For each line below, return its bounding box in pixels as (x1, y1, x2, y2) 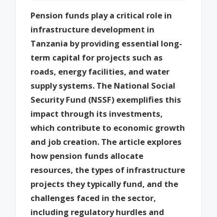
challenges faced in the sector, (31, 192, 156, 203)
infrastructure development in (31, 23, 155, 35)
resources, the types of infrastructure (31, 164, 186, 175)
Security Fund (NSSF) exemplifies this (31, 93, 182, 105)
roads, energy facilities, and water (31, 65, 170, 77)
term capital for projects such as (31, 51, 163, 63)
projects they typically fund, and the (31, 178, 179, 189)
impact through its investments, (31, 108, 163, 119)
